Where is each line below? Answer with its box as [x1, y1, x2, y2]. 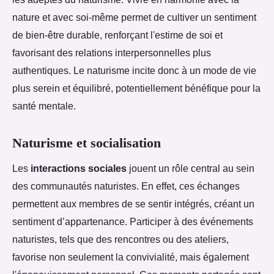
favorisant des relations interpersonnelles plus [12, 47, 211, 59]
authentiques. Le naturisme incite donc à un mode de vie [12, 65, 256, 76]
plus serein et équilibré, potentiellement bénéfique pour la [12, 83, 261, 94]
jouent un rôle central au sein [127, 162, 254, 174]
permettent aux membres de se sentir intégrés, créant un [12, 198, 254, 209]
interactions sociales [31, 162, 127, 174]
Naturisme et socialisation [12, 135, 161, 151]
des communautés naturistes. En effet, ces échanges [12, 180, 240, 191]
